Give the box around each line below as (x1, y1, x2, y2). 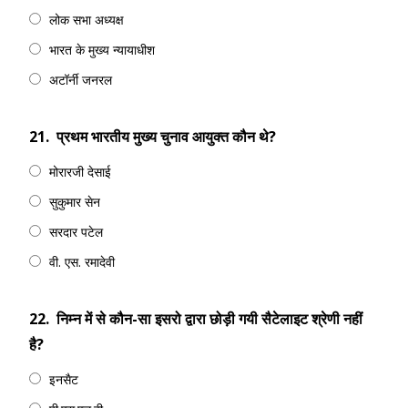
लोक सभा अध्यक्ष (49, 11, 124, 28)
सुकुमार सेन (49, 193, 100, 210)
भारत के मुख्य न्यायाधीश (49, 41, 155, 58)
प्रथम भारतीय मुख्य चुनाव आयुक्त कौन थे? (56, 127, 276, 147)
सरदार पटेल (49, 223, 103, 240)
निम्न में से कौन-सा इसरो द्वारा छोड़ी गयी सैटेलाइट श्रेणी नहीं (56, 309, 362, 329)
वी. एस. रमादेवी (49, 253, 115, 270)
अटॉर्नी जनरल (49, 71, 112, 88)
